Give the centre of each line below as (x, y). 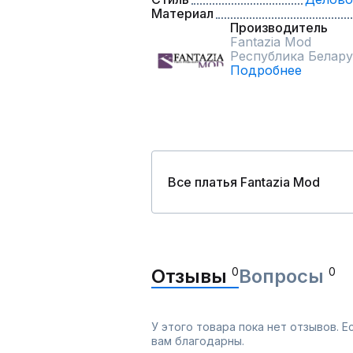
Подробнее (266, 70)
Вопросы (284, 276)
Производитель (279, 28)
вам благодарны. (198, 341)
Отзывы (191, 276)
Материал (182, 13)
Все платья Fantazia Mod (244, 182)
